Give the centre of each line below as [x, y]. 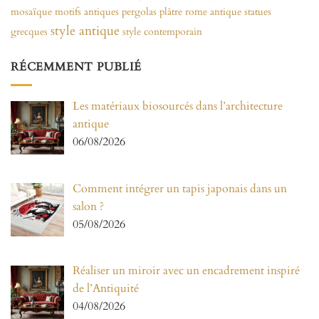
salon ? [88, 206]
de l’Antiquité [106, 289]
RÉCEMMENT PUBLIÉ [76, 67]
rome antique [213, 12]
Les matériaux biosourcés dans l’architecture [178, 106]
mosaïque [31, 12]
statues [258, 12]
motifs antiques [87, 12]
